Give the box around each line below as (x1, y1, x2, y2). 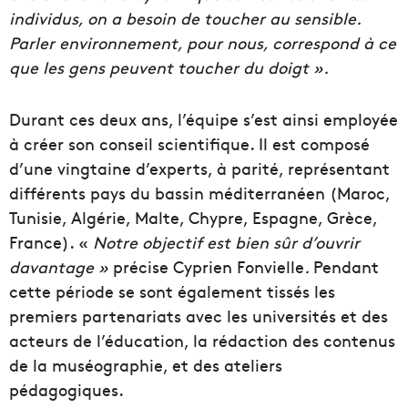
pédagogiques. (9, 378, 124, 402)
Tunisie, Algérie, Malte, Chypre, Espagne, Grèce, (9, 206, 377, 229)
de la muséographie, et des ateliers (9, 353, 282, 377)
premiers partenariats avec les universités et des (9, 304, 388, 328)
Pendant (313, 255, 379, 279)
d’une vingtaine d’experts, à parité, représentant (9, 157, 390, 180)
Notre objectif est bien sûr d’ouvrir (88, 230, 360, 254)
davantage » (9, 255, 108, 279)
